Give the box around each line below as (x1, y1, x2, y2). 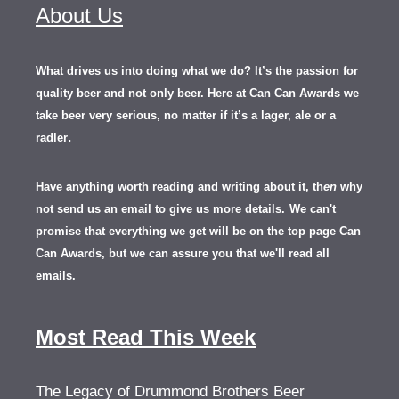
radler (36, 131, 68, 144)
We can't (289, 202, 336, 216)
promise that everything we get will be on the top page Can (36, 224, 361, 238)
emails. (36, 269, 76, 282)
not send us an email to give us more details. (36, 202, 285, 216)
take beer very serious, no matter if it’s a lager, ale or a (36, 109, 336, 122)
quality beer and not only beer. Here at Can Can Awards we (36, 86, 359, 100)
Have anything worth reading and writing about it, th (36, 180, 323, 193)
